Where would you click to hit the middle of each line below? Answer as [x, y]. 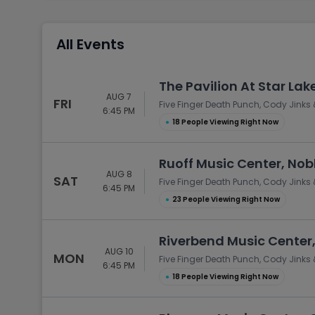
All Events [90, 44]
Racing [252, 76]
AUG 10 [119, 251]
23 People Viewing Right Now [226, 199]
